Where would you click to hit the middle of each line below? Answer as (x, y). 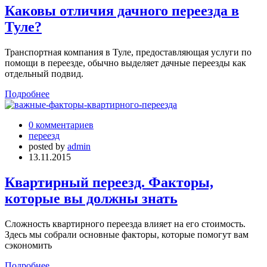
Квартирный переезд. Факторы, (109, 183)
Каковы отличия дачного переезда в (122, 11)
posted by (48, 147)
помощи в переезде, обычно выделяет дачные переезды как (125, 63)
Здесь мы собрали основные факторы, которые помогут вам (127, 235)
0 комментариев (61, 125)
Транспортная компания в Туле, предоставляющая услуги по (128, 52)
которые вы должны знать (91, 199)
